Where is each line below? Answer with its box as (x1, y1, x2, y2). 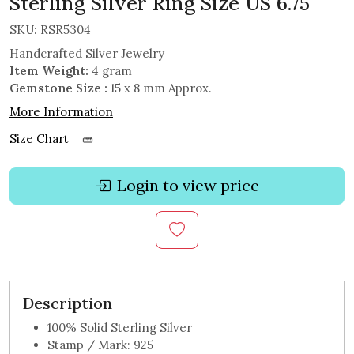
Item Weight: (9, 63, 88, 79)
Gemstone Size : (9, 81, 107, 96)
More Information (9, 104, 113, 120)
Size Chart (9, 131, 72, 147)
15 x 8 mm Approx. (107, 81, 212, 96)
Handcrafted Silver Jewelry (9, 46, 164, 62)
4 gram (88, 63, 132, 79)
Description (22, 293, 112, 314)
